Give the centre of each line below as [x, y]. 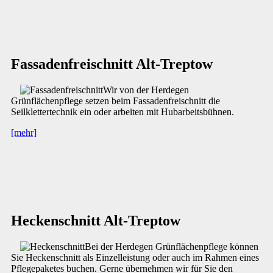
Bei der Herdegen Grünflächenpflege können [172, 246]
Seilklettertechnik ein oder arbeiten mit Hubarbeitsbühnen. [122, 112]
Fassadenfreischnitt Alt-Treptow [112, 64]
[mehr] [24, 132]
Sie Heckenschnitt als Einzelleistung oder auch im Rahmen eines [135, 257]
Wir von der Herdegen [146, 90]
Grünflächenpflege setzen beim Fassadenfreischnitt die [115, 101]
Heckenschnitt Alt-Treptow [96, 220]
